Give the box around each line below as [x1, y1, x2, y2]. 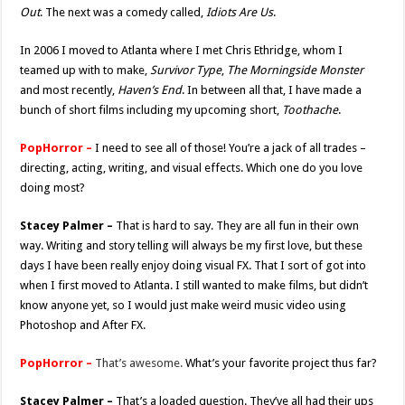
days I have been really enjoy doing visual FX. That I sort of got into [20, 258, 367, 272]
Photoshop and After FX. [20, 317, 146, 332]
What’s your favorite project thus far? [185, 355, 378, 370]
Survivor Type [150, 62, 222, 77]
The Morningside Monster [227, 62, 364, 77]
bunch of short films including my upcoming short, [20, 102, 283, 117]
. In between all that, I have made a [182, 82, 363, 97]
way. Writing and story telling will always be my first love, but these [20, 238, 363, 252]
